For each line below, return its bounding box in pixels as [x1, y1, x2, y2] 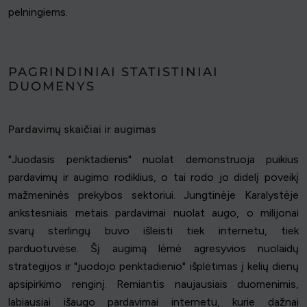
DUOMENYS [8, 79, 95, 95]
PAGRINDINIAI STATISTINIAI [8, 64, 219, 80]
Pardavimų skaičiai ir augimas [8, 123, 156, 136]
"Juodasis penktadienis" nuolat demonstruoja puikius [8, 153, 299, 167]
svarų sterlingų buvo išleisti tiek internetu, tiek [8, 224, 299, 238]
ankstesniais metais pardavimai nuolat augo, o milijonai [8, 206, 299, 220]
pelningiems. [8, 5, 68, 19]
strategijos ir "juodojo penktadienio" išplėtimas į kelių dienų [8, 260, 299, 273]
